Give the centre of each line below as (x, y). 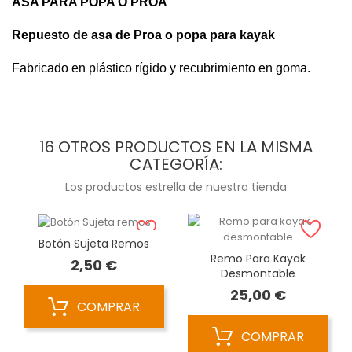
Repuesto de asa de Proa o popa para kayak (143, 35)
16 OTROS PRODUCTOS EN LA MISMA (176, 147)
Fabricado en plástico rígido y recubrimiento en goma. (161, 68)
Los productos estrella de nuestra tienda (176, 187)
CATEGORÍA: (176, 165)
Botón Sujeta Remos (94, 243)
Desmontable (258, 274)
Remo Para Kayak (258, 259)
